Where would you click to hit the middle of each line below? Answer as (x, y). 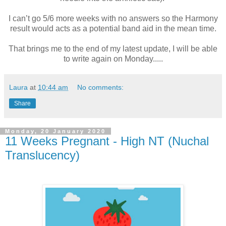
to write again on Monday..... (113, 59)
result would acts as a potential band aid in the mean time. (113, 28)
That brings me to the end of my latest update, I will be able (113, 48)
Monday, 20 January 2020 (55, 131)
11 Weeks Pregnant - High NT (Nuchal (107, 141)
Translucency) (42, 155)
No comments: (101, 87)
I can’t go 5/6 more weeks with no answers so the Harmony (113, 18)
